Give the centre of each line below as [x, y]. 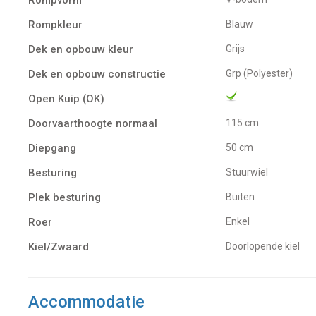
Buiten [243, 196]
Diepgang [52, 148]
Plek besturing [65, 197]
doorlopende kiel [266, 246]
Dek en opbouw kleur [81, 49]
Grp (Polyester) [262, 73]
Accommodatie [86, 302]
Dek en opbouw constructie [97, 74]
